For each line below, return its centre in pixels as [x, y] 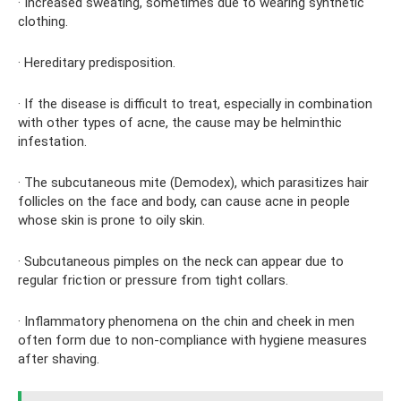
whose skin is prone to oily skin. [111, 220]
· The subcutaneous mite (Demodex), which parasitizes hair [193, 182]
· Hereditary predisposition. [97, 62]
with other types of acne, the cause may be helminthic [180, 122]
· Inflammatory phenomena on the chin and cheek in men [186, 321]
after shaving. [59, 358]
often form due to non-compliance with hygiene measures [192, 340]
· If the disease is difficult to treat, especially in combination [195, 103]
